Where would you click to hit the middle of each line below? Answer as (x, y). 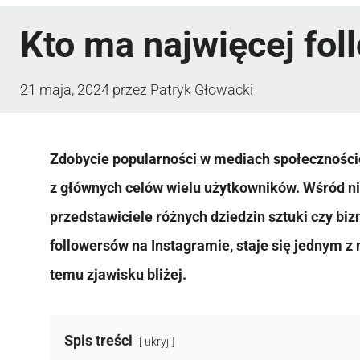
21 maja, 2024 (65, 89)
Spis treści (98, 340)
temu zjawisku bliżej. (118, 274)
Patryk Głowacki (202, 89)
